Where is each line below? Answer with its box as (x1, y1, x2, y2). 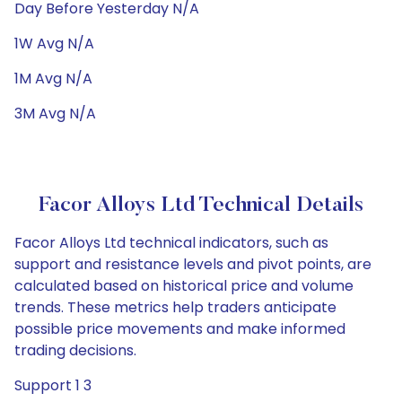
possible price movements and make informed (14, 319, 345, 339)
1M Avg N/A (14, 68, 92, 89)
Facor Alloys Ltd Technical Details (39, 195, 363, 216)
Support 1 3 (14, 375, 92, 396)
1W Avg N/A (14, 33, 94, 54)
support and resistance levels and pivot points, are (14, 254, 371, 275)
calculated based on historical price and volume (14, 275, 354, 296)
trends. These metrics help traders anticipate (14, 297, 336, 318)
